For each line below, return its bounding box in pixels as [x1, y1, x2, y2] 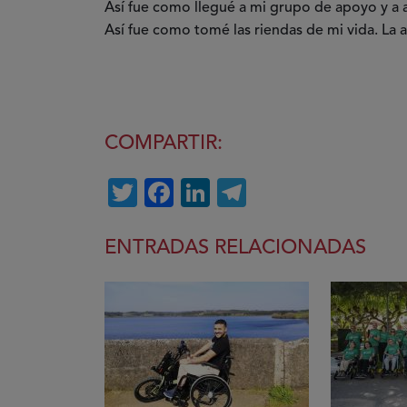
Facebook [174, 177, 303, 207]
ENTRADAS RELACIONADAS [104, 238, 366, 259]
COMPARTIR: [104, 134, 223, 154]
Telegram [246, 177, 368, 207]
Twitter [137, 177, 228, 207]
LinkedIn [210, 177, 323, 207]
